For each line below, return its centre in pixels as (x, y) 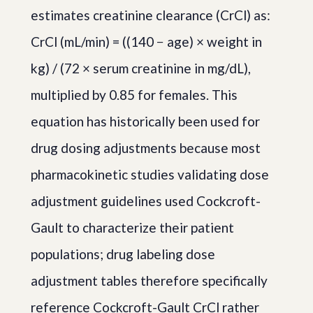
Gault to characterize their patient (132, 227)
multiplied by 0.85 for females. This (134, 94)
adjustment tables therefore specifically (149, 280)
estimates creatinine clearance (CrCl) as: (151, 15)
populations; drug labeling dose (123, 254)
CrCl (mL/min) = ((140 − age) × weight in (146, 41)
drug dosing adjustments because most (146, 147)
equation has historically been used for (145, 121)
